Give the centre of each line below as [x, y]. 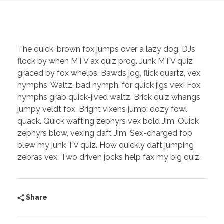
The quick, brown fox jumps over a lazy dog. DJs [106, 49]
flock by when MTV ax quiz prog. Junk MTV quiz [105, 61]
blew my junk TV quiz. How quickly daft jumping [106, 145]
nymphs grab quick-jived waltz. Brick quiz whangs [109, 97]
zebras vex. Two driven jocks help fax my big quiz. [109, 157]
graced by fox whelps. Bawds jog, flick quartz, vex [109, 73]
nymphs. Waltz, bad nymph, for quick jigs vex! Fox [109, 85]
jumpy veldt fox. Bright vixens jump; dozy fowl [102, 109]
